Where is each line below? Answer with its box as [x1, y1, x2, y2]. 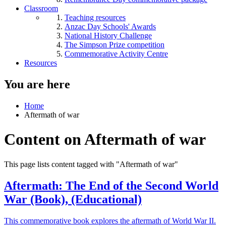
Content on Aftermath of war [4, 130, 206, 149]
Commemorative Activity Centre [65, 49, 168, 58]
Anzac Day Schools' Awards [65, 22, 156, 31]
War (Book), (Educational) [4, 192, 142, 206]
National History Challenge [65, 31, 152, 40]
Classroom [24, 4, 58, 13]
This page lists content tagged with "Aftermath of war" [4, 159, 178, 168]
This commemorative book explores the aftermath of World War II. [4, 216, 216, 225]
